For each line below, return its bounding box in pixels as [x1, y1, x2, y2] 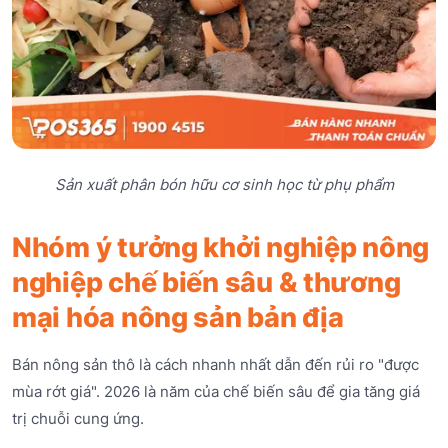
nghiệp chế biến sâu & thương [12, 266, 401, 300]
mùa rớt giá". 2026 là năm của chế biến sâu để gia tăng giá [12, 382, 420, 402]
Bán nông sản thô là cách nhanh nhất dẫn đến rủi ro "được [12, 355, 419, 375]
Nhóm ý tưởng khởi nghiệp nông [12, 231, 430, 265]
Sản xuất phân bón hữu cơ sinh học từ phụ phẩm [54, 175, 394, 195]
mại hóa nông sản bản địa [12, 301, 344, 335]
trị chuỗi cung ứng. [12, 409, 144, 429]
